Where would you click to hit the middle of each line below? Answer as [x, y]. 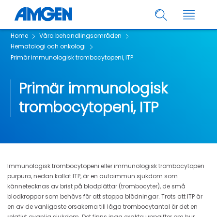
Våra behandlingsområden [80, 36]
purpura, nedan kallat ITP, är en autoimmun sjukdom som [93, 176]
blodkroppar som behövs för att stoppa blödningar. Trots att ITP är [105, 196]
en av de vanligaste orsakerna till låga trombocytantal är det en [102, 206]
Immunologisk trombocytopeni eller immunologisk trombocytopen [106, 166]
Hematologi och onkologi [48, 46]
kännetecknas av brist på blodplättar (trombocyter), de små [96, 186]
